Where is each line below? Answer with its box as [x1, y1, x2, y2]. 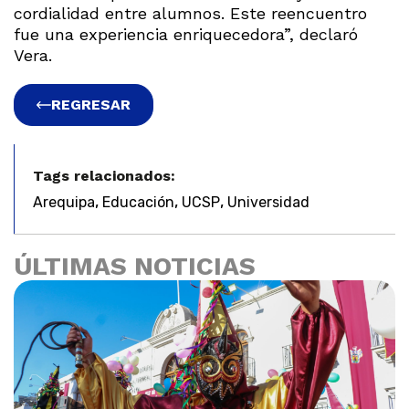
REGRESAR [51, 95, 131, 113]
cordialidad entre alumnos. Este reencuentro [14, 3, 367, 23]
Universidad [227, 193, 309, 211]
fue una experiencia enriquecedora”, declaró [14, 24, 358, 44]
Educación [102, 193, 174, 211]
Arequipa [33, 193, 95, 211]
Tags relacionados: [33, 166, 175, 184]
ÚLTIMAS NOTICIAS [14, 250, 256, 281]
